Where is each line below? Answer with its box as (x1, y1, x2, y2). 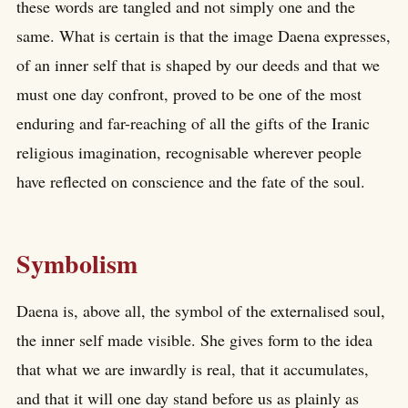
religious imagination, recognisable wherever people (16, 141, 362, 164)
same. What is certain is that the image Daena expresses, (16, 25, 391, 47)
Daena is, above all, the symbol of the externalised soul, (16, 300, 385, 322)
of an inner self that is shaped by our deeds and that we (16, 54, 380, 76)
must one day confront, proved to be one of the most (16, 83, 362, 106)
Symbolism (16, 244, 138, 282)
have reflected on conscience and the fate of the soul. (16, 170, 365, 193)
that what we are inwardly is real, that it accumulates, (16, 358, 369, 381)
